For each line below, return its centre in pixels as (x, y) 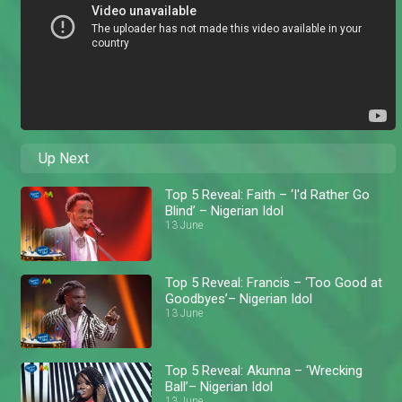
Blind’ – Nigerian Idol (225, 211)
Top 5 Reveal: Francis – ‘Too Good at (274, 282)
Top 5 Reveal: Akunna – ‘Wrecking (264, 370)
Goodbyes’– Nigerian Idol (239, 298)
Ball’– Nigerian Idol (219, 386)
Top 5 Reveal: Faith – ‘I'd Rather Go (268, 195)
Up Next (64, 159)
